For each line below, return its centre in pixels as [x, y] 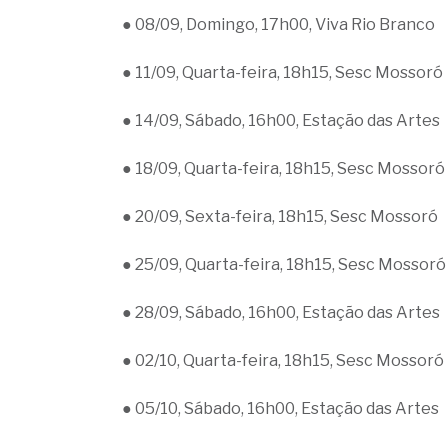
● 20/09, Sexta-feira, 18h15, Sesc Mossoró [280, 216]
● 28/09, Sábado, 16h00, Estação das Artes [281, 312]
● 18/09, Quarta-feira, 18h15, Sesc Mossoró [283, 168]
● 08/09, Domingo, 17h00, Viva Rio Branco [278, 24]
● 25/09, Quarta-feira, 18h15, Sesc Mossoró [284, 264]
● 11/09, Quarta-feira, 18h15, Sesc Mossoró [282, 72]
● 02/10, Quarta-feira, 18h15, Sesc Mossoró [283, 360]
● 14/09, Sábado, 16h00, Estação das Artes [281, 120]
